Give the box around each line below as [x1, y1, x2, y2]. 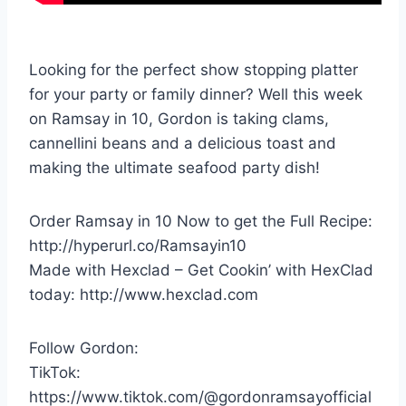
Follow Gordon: [29, 339, 139, 358]
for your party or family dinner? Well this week [29, 85, 362, 104]
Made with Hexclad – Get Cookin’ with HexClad [29, 261, 373, 280]
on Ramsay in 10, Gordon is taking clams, [29, 110, 329, 129]
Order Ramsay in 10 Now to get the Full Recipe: [29, 212, 372, 231]
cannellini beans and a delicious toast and [29, 134, 336, 153]
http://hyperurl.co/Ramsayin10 [29, 237, 246, 256]
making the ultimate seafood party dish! [29, 159, 320, 178]
